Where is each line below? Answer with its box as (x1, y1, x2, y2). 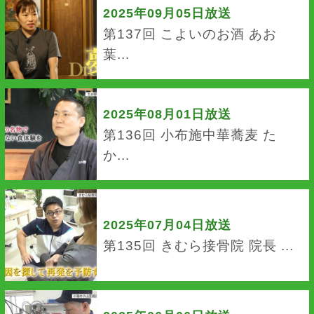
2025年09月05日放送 (102, 6, 231, 21)
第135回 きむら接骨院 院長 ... (102, 238, 294, 254)
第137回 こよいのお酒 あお (102, 26, 277, 42)
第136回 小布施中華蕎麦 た (102, 127, 277, 143)
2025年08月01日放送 (102, 107, 231, 122)
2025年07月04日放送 (102, 218, 231, 233)
